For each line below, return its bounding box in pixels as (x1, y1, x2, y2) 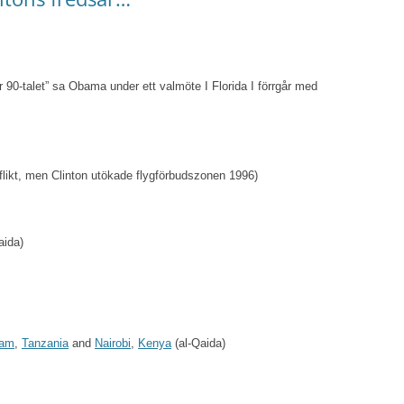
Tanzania (22, 336, 69, 351)
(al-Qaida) (171, 336, 225, 351)
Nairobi (95, 336, 131, 351)
